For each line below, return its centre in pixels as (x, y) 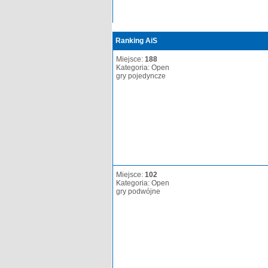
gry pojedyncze (141, 76)
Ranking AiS (136, 41)
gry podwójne (138, 191)
